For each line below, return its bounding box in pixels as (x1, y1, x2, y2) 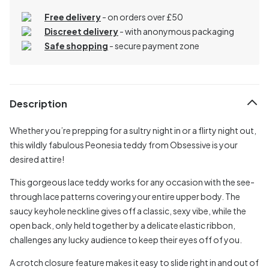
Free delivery (44, 11, 101, 22)
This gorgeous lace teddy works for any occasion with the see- (10, 176, 255, 187)
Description (10, 97, 67, 110)
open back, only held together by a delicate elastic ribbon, (10, 219, 235, 231)
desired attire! (10, 153, 64, 165)
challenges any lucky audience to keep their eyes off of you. (10, 234, 242, 245)
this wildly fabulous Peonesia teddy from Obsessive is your (10, 139, 238, 150)
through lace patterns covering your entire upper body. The (10, 190, 240, 202)
